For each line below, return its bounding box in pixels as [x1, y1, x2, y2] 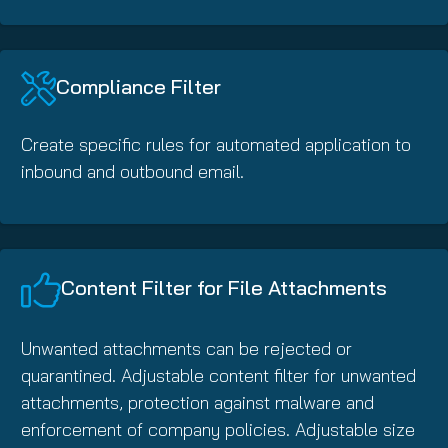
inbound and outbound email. [21, 159, 244, 183]
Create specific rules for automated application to [21, 132, 411, 156]
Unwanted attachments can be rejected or [21, 336, 352, 360]
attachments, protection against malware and [21, 390, 374, 414]
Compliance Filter [56, 73, 221, 99]
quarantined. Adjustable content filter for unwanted [21, 363, 416, 387]
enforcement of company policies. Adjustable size [21, 417, 415, 441]
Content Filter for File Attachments [61, 275, 387, 301]
